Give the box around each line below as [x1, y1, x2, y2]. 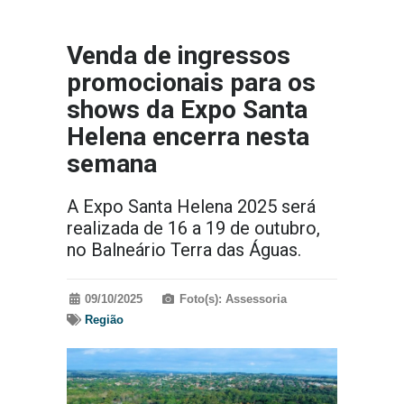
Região [85, 313, 124, 327]
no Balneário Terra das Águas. [67, 239, 301, 262]
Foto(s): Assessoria [179, 292, 287, 307]
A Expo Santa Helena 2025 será [67, 196, 316, 218]
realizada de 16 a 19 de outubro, [67, 217, 320, 240]
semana [67, 149, 157, 179]
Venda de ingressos [67, 41, 290, 71]
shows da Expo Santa [67, 95, 308, 125]
